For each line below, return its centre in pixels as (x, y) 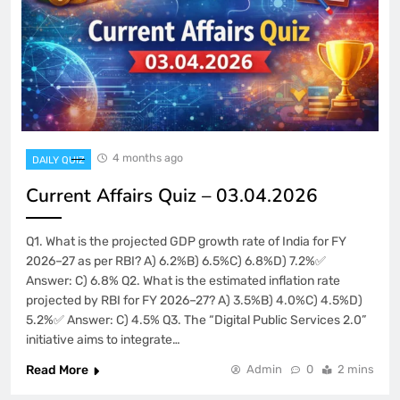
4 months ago (148, 158)
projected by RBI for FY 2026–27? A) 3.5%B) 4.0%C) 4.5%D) (194, 301)
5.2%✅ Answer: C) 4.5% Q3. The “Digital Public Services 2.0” (196, 321)
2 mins (356, 370)
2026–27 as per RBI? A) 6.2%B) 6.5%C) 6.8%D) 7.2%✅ (176, 262)
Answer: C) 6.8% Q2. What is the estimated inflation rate (183, 281)
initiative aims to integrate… (103, 340)
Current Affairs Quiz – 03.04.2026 (172, 196)
